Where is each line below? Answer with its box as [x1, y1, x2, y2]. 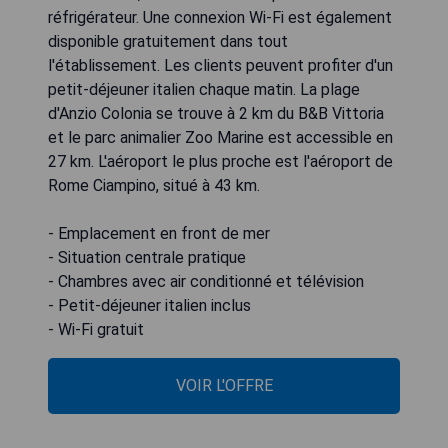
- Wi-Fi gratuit [48, 320, 144, 339]
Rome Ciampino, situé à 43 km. [48, 176, 260, 195]
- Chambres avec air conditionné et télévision [48, 272, 364, 291]
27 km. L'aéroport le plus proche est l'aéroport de [48, 152, 393, 171]
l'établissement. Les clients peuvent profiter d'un [48, 56, 393, 75]
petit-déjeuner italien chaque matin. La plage [48, 80, 360, 99]
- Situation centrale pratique [48, 248, 246, 267]
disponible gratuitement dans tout [48, 32, 288, 51]
